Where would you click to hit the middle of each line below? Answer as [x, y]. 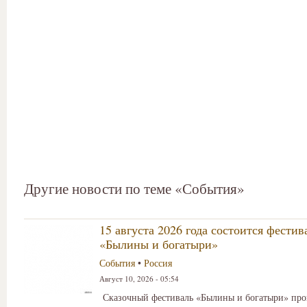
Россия [158, 263]
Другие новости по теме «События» [134, 189]
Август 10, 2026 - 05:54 [139, 279]
